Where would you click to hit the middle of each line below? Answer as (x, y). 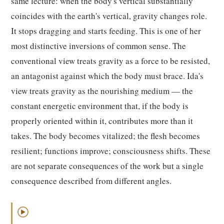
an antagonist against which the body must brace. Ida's (107, 76)
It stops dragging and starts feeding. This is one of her (106, 31)
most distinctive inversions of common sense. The (98, 46)
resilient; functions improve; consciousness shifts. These (111, 151)
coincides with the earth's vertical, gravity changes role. (109, 16)
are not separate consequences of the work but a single (107, 166)
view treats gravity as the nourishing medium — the (102, 91)
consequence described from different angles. (91, 181)
